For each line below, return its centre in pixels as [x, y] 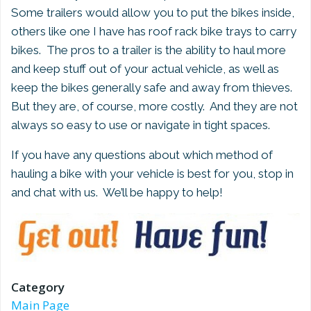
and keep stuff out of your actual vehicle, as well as [145, 69]
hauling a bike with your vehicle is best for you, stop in [152, 174]
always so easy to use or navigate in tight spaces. [141, 125]
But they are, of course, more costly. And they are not [154, 106]
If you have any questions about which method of [142, 155]
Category [38, 287]
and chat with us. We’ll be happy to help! [117, 192]
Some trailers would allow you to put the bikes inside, [153, 12]
